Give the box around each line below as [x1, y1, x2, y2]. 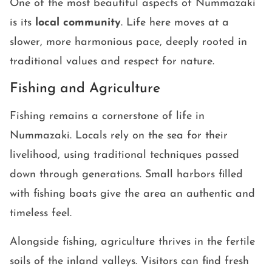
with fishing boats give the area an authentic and [10, 188, 255, 200]
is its [10, 17, 35, 29]
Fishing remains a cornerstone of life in [10, 110, 205, 123]
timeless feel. [10, 208, 72, 220]
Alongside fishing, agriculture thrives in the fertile [10, 236, 255, 248]
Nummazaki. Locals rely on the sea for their [10, 130, 228, 142]
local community [35, 17, 121, 29]
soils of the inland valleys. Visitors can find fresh [10, 256, 249, 268]
